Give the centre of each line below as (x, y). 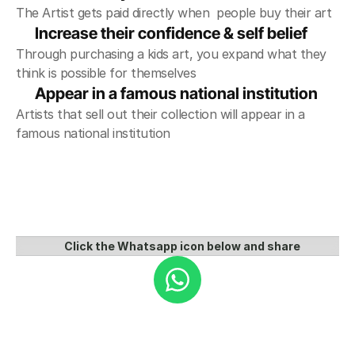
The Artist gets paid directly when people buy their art (174, 13)
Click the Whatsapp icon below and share (182, 246)
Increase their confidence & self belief (171, 33)
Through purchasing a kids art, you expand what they (171, 54)
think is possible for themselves (106, 73)
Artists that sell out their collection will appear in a (160, 114)
